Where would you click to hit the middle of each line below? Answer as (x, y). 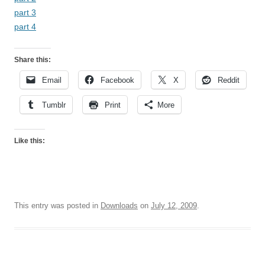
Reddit (229, 80)
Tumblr (54, 105)
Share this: (33, 60)
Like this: (30, 141)
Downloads (119, 206)
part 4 (25, 27)
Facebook (117, 80)
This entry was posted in (57, 206)
